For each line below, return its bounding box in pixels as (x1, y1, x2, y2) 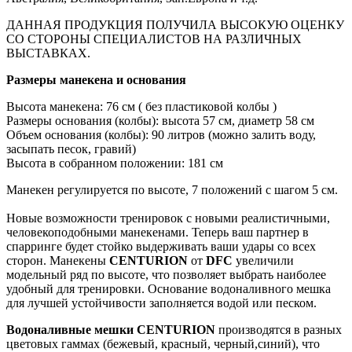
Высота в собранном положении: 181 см (6, 156, 223, 170)
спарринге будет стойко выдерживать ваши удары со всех (6, 239, 316, 253)
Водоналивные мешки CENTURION (6, 322, 215, 336)
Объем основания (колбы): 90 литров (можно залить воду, (6, 127, 316, 141)
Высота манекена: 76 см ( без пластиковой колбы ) (6, 99, 277, 113)
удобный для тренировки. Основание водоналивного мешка (6, 281, 331, 295)
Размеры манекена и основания (6, 72, 186, 86)
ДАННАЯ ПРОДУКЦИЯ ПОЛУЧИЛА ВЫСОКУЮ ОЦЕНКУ (6, 17, 344, 31)
